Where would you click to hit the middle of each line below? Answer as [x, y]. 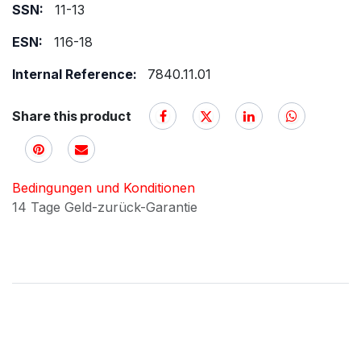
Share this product [72, 116]
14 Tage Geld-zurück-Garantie [107, 207]
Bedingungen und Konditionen [104, 187]
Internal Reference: [76, 74]
